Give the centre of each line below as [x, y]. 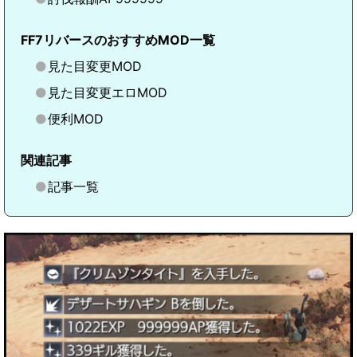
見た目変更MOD [95, 66]
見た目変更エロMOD [108, 92]
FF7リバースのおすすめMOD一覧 [118, 40]
